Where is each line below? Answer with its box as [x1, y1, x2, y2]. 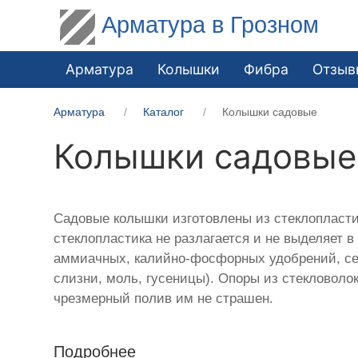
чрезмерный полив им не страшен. [54, 290, 274, 306]
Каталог [143, 105, 185, 118]
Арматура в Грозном [101, 11, 320, 38]
